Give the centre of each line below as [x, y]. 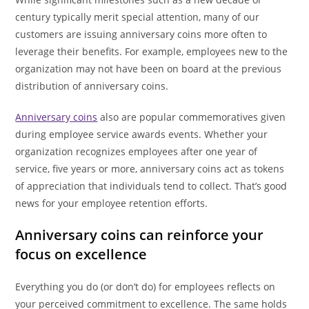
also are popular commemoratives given [192, 117]
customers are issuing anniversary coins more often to [141, 34]
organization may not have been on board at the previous [149, 69]
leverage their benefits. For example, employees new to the [152, 52]
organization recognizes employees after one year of [137, 152]
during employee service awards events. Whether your [142, 134]
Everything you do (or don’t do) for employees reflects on [146, 287]
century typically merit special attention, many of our [138, 17]
